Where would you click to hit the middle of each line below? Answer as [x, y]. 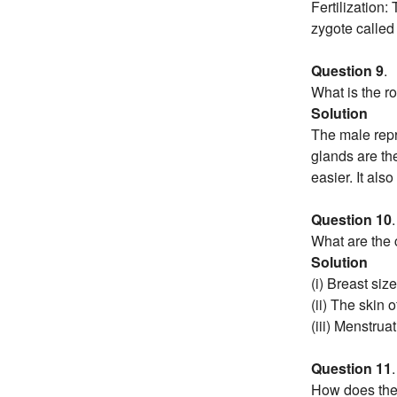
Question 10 [351, 220]
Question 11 [351, 369]
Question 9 [347, 71]
